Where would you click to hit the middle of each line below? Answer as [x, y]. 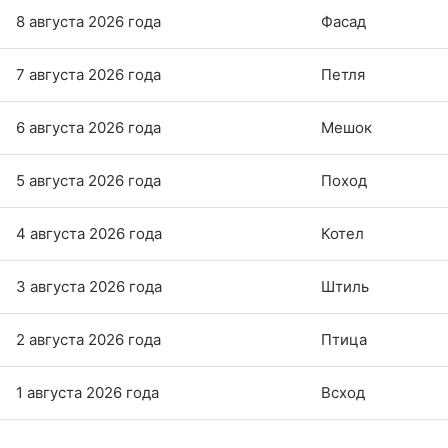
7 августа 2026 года [88, 75]
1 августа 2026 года [87, 393]
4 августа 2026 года [89, 234]
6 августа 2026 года [88, 128]
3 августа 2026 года [89, 287]
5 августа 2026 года [88, 181]
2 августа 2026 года [88, 340]
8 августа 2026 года [88, 22]
